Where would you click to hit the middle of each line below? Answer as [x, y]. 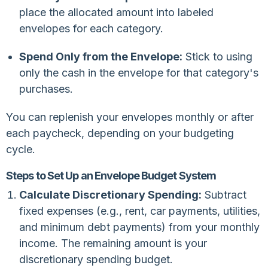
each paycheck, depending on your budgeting [120, 133]
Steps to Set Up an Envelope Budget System [111, 175]
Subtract [224, 194]
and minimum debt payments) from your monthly [139, 227]
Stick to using [217, 56]
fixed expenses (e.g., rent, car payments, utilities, [139, 211]
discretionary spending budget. [96, 259]
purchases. [46, 89]
